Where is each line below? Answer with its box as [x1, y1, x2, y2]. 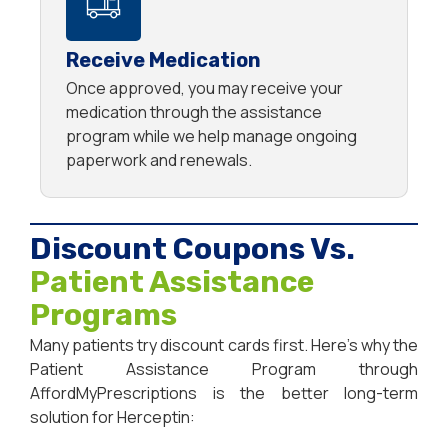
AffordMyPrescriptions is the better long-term [30, 382, 418, 405]
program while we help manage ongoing [66, 125, 357, 148]
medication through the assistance [66, 101, 322, 124]
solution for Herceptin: [30, 406, 195, 429]
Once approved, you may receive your [66, 77, 343, 100]
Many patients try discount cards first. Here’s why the [30, 334, 418, 357]
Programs [30, 297, 177, 334]
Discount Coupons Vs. [30, 231, 355, 268]
